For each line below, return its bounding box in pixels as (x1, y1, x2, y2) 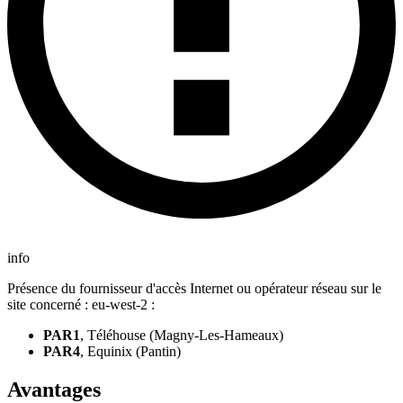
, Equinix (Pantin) (80, 344, 181, 360)
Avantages (7, 377, 101, 401)
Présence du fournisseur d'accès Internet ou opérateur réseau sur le (7, 281, 381, 297)
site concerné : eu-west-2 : (7, 297, 155, 313)
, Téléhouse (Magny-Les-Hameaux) (80, 327, 283, 344)
